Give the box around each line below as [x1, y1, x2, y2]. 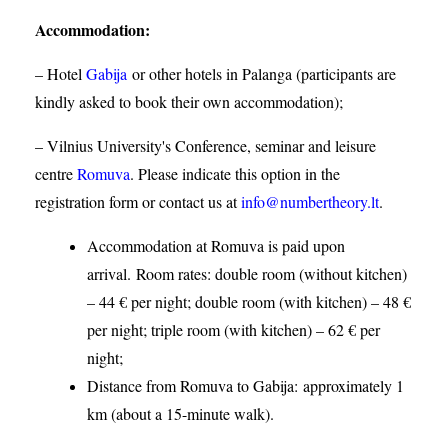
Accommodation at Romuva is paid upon [87, 235, 345, 256]
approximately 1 [298, 375, 404, 396]
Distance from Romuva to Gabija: [87, 375, 298, 396]
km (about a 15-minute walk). [87, 403, 274, 424]
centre [35, 163, 77, 184]
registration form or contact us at [35, 191, 241, 212]
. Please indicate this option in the [130, 163, 340, 184]
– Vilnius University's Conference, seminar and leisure [35, 135, 376, 156]
